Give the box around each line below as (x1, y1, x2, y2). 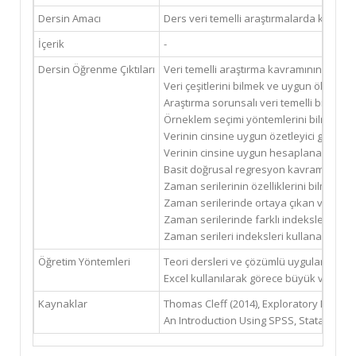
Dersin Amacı (38, 11, 101, 25)
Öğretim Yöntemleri (38, 254, 130, 269)
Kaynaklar (38, 296, 87, 311)
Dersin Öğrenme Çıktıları (38, 62, 155, 76)
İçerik (38, 37, 64, 51)
